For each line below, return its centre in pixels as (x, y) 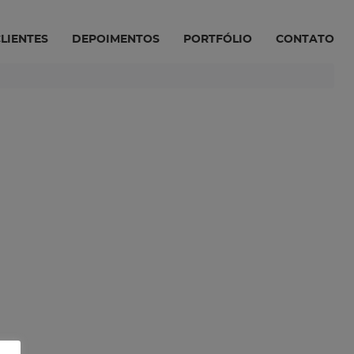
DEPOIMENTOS (115, 39)
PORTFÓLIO (217, 39)
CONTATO (305, 39)
